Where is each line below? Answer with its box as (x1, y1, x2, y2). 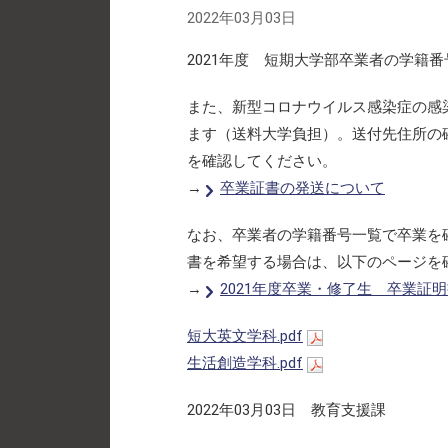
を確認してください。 (187, 152, 337, 171)
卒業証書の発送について (220, 179, 385, 198)
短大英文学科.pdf (187, 327, 303, 346)
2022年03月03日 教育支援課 (187, 401, 386, 420)
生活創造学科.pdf (187, 354, 303, 373)
